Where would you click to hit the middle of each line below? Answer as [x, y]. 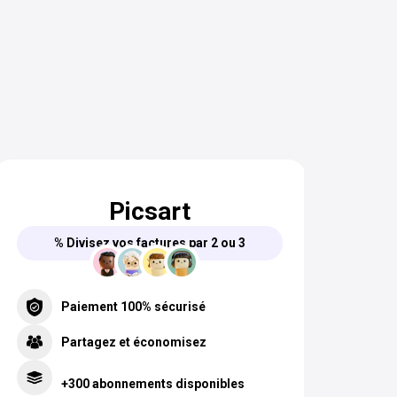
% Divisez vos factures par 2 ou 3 [150, 243]
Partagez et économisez [134, 342]
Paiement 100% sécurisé [133, 306]
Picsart [150, 212]
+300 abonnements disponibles [153, 384]
